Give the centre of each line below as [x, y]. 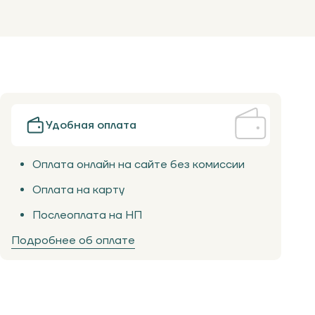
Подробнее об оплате [73, 240]
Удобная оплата [91, 125]
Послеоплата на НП [87, 215]
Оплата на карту [78, 190]
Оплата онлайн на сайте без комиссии [139, 165]
